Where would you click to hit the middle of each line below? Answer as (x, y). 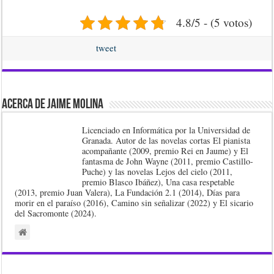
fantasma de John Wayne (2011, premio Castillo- (168, 161)
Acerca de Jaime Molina (53, 105)
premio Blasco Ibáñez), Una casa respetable (158, 182)
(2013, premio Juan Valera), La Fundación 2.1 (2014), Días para (128, 192)
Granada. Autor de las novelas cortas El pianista (166, 140)
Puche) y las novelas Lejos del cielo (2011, (157, 172)
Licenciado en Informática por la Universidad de (166, 130)
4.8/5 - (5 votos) (214, 22)
